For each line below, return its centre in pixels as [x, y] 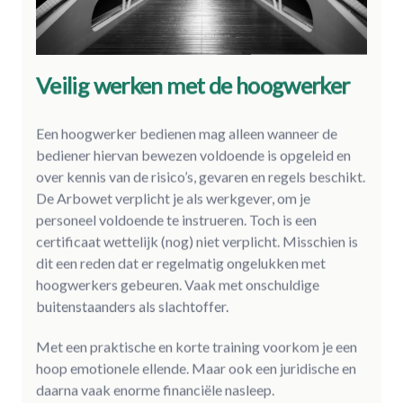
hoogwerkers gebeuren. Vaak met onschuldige [178, 285]
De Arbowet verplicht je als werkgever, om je [173, 199]
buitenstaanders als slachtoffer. [132, 307]
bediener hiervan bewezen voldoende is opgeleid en [193, 156]
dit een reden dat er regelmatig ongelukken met [181, 264]
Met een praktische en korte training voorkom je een [197, 346]
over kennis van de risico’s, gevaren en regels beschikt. [201, 177]
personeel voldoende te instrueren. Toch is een [176, 220]
